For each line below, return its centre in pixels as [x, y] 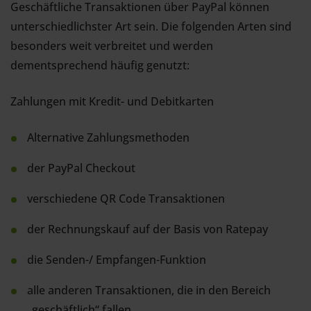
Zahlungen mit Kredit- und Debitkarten [112, 101]
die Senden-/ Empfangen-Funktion [117, 260]
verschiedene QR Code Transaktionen [126, 199]
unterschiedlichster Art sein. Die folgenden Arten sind [151, 26]
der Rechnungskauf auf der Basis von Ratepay [148, 229]
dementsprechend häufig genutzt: [100, 65]
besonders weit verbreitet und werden [112, 46]
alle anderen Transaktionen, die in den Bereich [149, 290]
